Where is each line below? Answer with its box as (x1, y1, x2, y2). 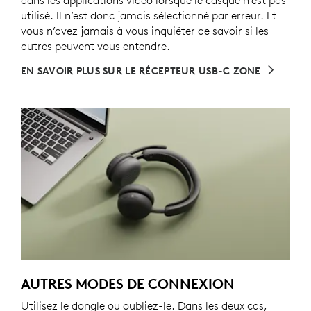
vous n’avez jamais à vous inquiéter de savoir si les (21, 23, 269, 37)
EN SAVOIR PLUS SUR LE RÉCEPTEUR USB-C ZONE (21, 64, 261, 77)
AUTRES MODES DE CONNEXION (21, 275, 235, 293)
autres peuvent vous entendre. (21, 38, 170, 53)
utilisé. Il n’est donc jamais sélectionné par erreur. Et (21, 8, 276, 22)
